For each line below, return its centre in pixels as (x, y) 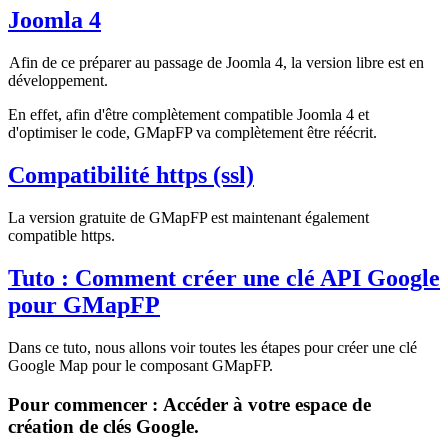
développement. (58, 81)
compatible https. (61, 236)
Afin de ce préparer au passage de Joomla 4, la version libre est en (216, 63)
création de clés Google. (103, 426)
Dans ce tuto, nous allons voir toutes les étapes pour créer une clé (212, 347)
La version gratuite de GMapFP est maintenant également (188, 218)
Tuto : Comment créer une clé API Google (224, 278)
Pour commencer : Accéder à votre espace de (189, 404)
